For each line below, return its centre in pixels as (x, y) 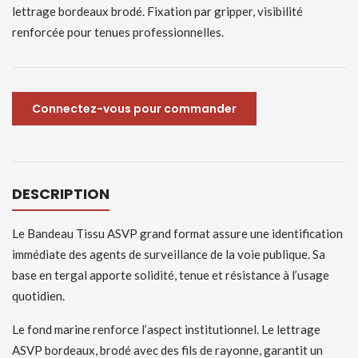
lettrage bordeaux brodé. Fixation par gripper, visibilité (157, 11)
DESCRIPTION (61, 194)
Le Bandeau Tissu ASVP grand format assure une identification (177, 233)
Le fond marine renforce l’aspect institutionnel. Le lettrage (166, 329)
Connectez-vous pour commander (134, 109)
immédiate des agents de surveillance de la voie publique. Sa (169, 254)
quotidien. (38, 296)
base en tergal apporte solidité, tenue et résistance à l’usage (171, 275)
